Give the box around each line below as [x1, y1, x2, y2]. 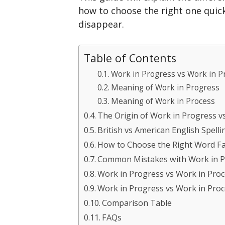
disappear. [78, 18, 124, 31]
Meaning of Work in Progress [111, 82, 220, 93]
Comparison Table [102, 197, 172, 209]
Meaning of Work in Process [111, 96, 215, 107]
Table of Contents [84, 51, 176, 66]
